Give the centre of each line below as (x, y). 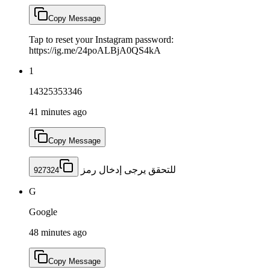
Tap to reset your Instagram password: (101, 39)
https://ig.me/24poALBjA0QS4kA (95, 50)
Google (43, 212)
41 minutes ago (58, 111)
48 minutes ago (58, 232)
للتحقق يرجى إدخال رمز (127, 169)
